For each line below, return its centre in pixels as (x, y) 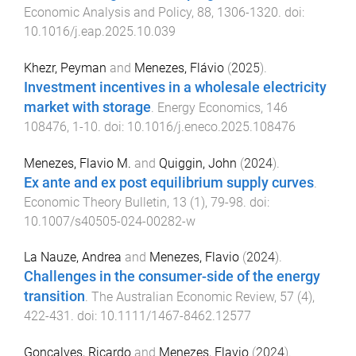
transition (54, 297)
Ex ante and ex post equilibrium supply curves (169, 182)
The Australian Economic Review (183, 297)
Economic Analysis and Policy (108, 13)
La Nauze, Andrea (73, 257)
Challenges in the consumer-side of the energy (172, 277)
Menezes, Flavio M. (77, 163)
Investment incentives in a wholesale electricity (175, 87)
